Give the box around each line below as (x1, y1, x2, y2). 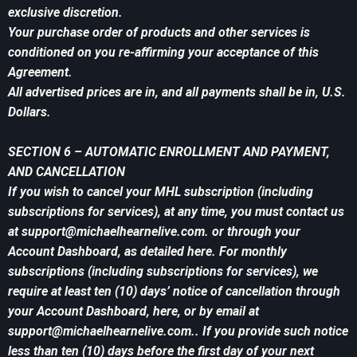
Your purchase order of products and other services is (8, 25, 310, 41)
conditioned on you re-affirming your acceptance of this (8, 45, 319, 61)
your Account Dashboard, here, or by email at (8, 304, 259, 320)
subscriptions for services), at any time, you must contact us (8, 204, 344, 220)
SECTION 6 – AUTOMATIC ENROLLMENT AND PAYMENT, (8, 144, 330, 160)
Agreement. (8, 65, 73, 80)
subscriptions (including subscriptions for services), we (8, 264, 318, 280)
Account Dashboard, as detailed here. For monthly (8, 244, 287, 260)
